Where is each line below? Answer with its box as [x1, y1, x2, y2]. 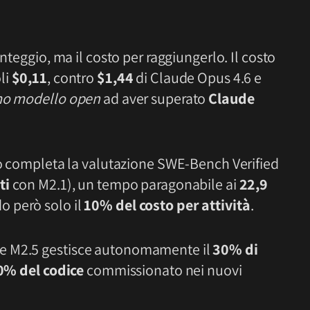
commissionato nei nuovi [84, 259, 242, 280]
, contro [46, 68, 97, 88]
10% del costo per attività [84, 195, 250, 215]
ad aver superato [100, 89, 209, 109]
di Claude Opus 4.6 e [133, 68, 262, 88]
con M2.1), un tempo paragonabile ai [9, 174, 239, 194]
